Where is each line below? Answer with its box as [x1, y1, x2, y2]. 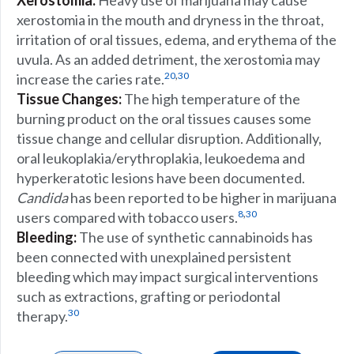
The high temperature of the [122, 90, 300, 107]
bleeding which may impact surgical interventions [17, 268, 318, 285]
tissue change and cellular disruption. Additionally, [17, 130, 322, 147]
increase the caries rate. [17, 70, 164, 88]
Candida [17, 189, 68, 206]
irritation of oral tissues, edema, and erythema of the [17, 31, 337, 48]
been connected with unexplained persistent [17, 248, 292, 265]
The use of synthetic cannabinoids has [77, 228, 313, 246]
